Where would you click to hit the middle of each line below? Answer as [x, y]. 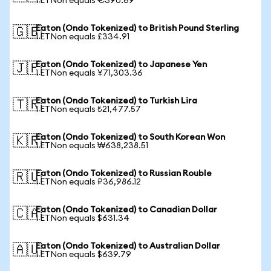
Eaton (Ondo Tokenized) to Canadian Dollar [126, 210]
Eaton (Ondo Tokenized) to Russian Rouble [124, 174]
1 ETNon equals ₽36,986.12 [88, 182]
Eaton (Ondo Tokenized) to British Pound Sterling [137, 28]
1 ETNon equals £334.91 [83, 37]
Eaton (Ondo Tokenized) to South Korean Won [130, 137]
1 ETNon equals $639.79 [83, 255]
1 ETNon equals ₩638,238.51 [92, 146]
